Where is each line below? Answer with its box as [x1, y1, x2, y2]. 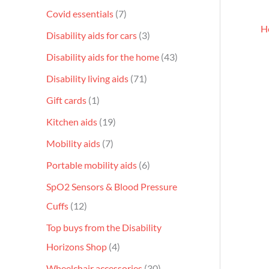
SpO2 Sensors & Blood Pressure [46, 180, 177, 192]
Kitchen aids [46, 115, 97, 127]
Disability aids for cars [46, 29, 137, 41]
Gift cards [46, 94, 86, 106]
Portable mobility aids [46, 159, 137, 171]
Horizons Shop [46, 240, 107, 252]
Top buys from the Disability [46, 221, 162, 233]
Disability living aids [46, 72, 128, 84]
